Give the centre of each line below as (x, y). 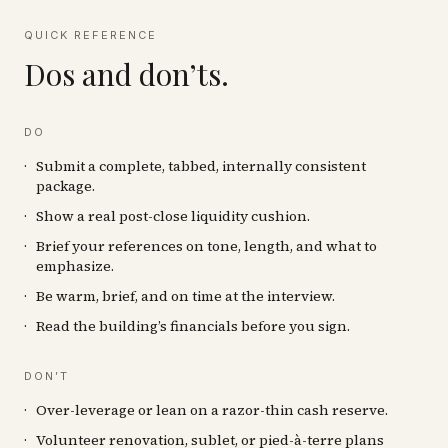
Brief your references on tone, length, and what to (206, 246)
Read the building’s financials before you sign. (193, 326)
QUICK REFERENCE (90, 35)
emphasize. (75, 266)
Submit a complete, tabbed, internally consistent (201, 166)
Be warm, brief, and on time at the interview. (185, 296)
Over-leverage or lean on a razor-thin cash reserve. (212, 410)
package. (65, 186)
